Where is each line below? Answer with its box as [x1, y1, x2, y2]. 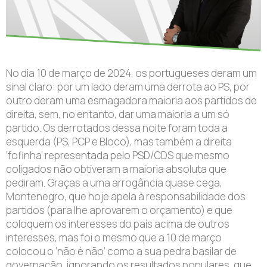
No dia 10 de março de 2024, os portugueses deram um [6, 66, 257, 80]
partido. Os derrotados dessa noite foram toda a [6, 120, 228, 135]
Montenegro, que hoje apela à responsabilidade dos [6, 189, 246, 203]
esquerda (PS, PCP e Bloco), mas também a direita [6, 134, 232, 148]
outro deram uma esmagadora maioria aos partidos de [6, 93, 257, 107]
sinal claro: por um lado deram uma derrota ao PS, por [6, 79, 250, 94]
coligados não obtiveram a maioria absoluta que [6, 162, 226, 176]
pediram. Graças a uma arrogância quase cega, [6, 175, 222, 190]
